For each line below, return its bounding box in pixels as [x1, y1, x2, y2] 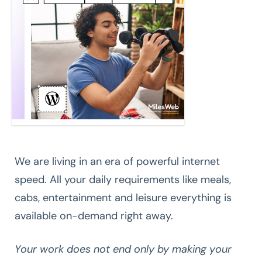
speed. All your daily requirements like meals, [15, 172, 231, 187]
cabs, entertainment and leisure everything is [15, 190, 232, 205]
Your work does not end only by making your [15, 242, 232, 256]
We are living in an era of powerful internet [15, 154, 220, 168]
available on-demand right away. [15, 208, 173, 223]
